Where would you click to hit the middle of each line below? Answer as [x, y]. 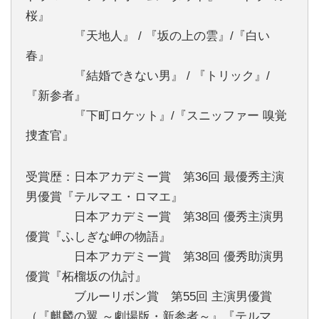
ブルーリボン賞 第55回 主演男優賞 [149, 297]
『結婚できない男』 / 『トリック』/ [148, 76]
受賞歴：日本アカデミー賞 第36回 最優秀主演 [155, 177]
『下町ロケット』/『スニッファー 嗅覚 [156, 116]
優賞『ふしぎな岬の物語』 [98, 237]
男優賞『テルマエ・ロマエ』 [104, 197]
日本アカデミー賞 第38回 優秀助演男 [155, 257]
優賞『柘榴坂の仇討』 [86, 277]
